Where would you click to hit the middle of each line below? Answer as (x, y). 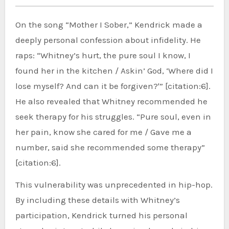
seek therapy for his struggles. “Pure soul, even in (113, 116)
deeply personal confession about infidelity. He (108, 40)
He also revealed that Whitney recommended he (111, 101)
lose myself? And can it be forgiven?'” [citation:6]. (113, 86)
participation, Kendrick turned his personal (101, 215)
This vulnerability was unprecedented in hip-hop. (114, 184)
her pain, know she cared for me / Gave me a (103, 132)
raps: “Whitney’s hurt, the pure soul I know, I (103, 55)
